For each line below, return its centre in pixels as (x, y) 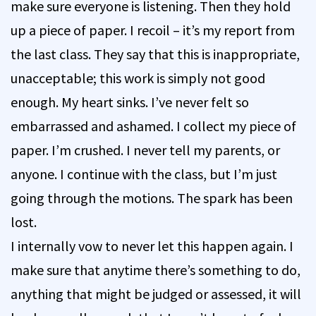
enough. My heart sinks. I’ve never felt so (130, 102)
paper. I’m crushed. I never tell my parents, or (145, 150)
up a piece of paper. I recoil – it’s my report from (153, 30)
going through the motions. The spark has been (152, 197)
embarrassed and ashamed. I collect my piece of (153, 126)
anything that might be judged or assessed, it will (156, 293)
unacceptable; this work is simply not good (138, 78)
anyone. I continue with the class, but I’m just (144, 174)
